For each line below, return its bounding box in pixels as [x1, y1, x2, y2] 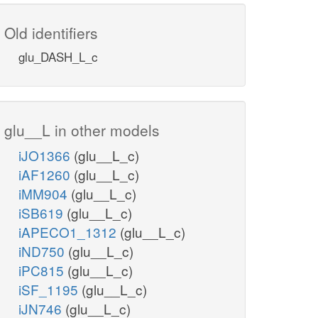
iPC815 [18, 261, 67, 280]
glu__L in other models [4, 119, 160, 141]
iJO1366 [18, 146, 74, 165]
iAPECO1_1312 [18, 222, 120, 242]
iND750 [18, 241, 68, 261]
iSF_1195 [18, 280, 82, 300]
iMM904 [18, 184, 71, 204]
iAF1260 [18, 165, 74, 185]
